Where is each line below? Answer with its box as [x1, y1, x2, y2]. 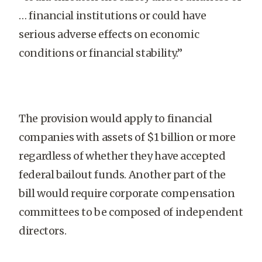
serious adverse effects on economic [19, 27, 199, 41]
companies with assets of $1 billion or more [19, 130, 236, 144]
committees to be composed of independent [19, 205, 243, 219]
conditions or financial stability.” [19, 46, 182, 60]
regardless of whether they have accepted [19, 149, 226, 163]
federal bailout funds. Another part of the [19, 168, 226, 181]
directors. [19, 224, 67, 237]
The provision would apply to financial [19, 112, 212, 125]
